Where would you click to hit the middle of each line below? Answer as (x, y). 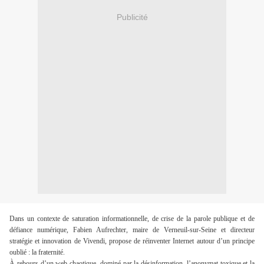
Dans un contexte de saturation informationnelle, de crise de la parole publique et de (132, 219)
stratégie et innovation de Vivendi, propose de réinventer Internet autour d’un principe (132, 241)
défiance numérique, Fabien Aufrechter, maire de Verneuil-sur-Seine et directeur (132, 230)
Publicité (132, 17)
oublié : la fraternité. (38, 253)
